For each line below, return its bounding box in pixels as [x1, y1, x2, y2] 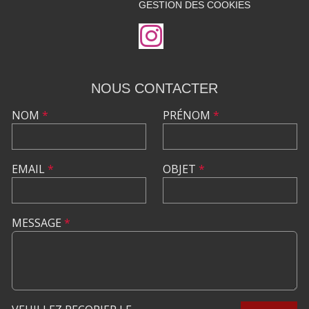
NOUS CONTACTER [91, 80, 218, 96]
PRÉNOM [163, 107, 213, 123]
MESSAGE [12, 215, 64, 230]
